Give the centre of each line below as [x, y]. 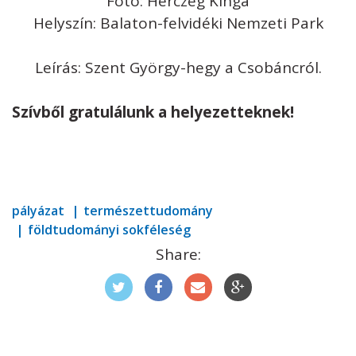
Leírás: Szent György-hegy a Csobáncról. [178, 68]
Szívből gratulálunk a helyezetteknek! [153, 112]
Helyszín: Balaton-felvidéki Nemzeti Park [178, 23]
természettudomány [148, 211]
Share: [178, 255]
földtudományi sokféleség [109, 230]
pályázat [38, 211]
